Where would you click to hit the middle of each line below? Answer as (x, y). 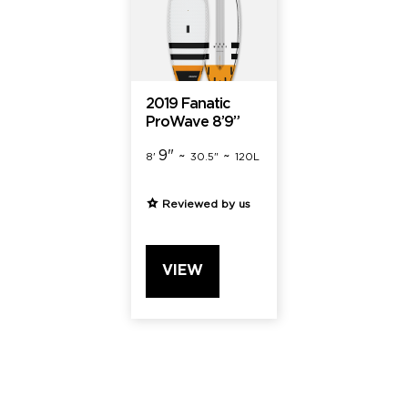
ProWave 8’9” (193, 122)
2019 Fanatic (188, 104)
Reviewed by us (206, 204)
